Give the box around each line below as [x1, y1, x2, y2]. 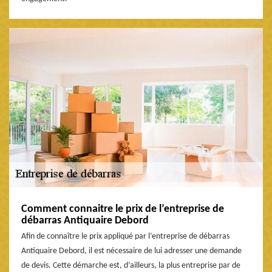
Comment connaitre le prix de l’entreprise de [21, 203, 224, 215]
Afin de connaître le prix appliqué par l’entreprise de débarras [21, 231, 229, 241]
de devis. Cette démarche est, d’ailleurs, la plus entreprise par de [21, 260, 240, 270]
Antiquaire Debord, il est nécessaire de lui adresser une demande [21, 246, 242, 256]
